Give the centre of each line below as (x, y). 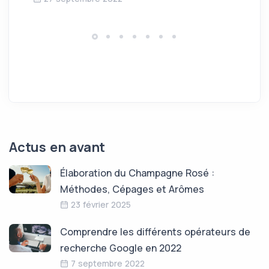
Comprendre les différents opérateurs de (155, 231)
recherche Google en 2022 (121, 248)
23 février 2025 (101, 204)
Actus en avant (57, 147)
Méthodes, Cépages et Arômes (132, 189)
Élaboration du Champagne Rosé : (137, 173)
